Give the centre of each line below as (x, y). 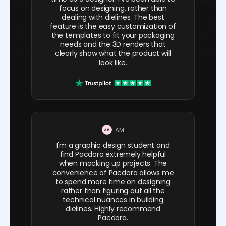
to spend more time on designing (113, 182)
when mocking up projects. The (113, 164)
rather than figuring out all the (113, 191)
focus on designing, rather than (113, 8)
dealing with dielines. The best (113, 17)
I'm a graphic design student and (113, 146)
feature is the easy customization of (113, 26)
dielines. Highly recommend (113, 209)
